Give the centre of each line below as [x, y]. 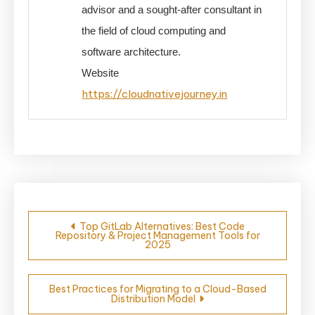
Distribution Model [153, 298]
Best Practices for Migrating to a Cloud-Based [157, 289]
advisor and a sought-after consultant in [172, 9]
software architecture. [131, 51]
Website [101, 72]
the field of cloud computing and [154, 30]
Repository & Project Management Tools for [157, 235]
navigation [85, 243]
